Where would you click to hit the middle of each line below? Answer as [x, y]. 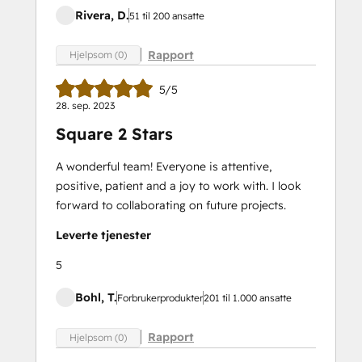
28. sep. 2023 [85, 106]
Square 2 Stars [114, 134]
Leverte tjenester [103, 236]
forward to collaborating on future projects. [171, 206]
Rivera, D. [102, 15]
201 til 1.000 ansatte [248, 298]
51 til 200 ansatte [167, 16]
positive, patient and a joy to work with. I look [179, 186]
